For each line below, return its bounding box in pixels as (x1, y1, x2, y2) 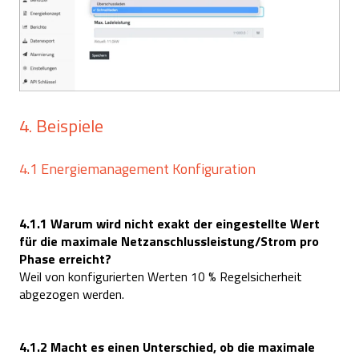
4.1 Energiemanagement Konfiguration (19, 157, 256, 179)
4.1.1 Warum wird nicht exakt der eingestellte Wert (19, 213, 320, 233)
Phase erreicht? (19, 248, 111, 268)
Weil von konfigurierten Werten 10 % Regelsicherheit (19, 266, 302, 286)
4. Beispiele (19, 112, 103, 140)
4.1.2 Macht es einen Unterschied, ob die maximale (19, 337, 315, 357)
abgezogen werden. (19, 284, 124, 304)
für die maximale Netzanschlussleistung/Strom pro (19, 231, 319, 251)
